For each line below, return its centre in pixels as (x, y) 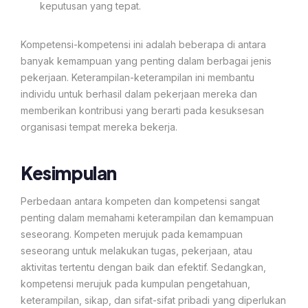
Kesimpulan (69, 173)
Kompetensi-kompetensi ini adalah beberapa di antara (143, 44)
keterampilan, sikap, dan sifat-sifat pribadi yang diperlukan (153, 300)
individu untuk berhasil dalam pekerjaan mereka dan (139, 93)
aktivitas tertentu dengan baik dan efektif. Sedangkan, (143, 267)
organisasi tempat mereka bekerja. (99, 126)
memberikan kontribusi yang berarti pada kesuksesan (142, 110)
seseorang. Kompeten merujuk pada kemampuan (132, 234)
